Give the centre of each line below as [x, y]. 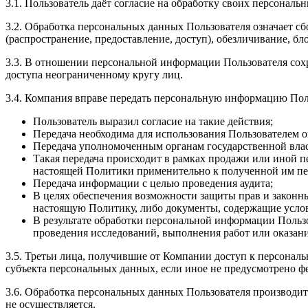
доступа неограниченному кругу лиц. [94, 75]
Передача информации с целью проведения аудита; [153, 184]
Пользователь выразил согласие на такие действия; [153, 122]
